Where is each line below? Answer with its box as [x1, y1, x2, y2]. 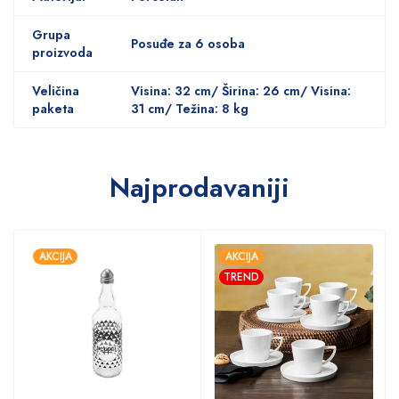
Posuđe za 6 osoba [131, 34, 245, 53]
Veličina [32, 81, 79, 100]
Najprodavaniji [110, 167, 289, 207]
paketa [32, 99, 74, 118]
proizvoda [32, 43, 93, 61]
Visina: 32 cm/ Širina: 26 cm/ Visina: [131, 81, 351, 100]
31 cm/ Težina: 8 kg [131, 99, 248, 118]
